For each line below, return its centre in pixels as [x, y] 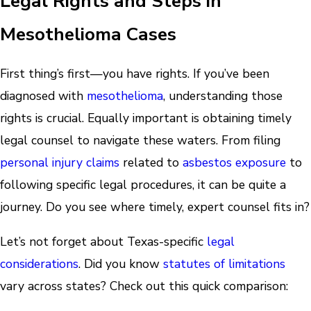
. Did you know [121, 263]
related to [151, 163]
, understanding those [223, 96]
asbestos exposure [234, 163]
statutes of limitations [224, 263]
